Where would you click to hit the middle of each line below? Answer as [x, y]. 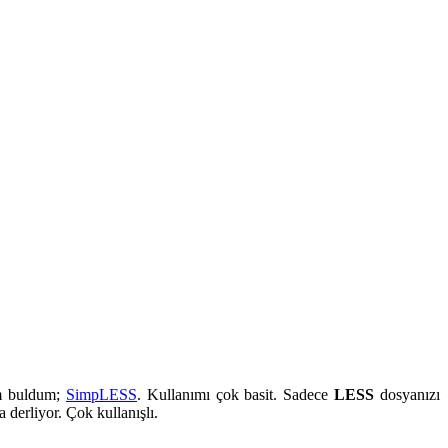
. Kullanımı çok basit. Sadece [235, 394]
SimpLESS [101, 394]
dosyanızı [407, 394]
